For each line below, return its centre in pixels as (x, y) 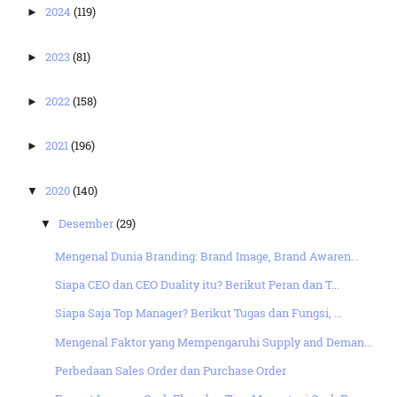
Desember (88, 223)
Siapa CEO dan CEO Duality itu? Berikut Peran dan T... (197, 285)
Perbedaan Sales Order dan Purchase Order (170, 370)
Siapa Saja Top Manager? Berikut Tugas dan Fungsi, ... (198, 313)
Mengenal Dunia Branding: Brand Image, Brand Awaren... (206, 257)
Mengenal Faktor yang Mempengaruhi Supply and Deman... (213, 342)
